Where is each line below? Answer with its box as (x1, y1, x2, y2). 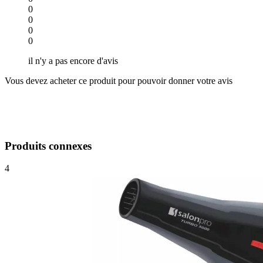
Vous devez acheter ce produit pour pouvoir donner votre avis (5, 75, 232, 86)
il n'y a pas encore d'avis (28, 55, 118, 66)
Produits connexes (5, 139, 92, 152)
